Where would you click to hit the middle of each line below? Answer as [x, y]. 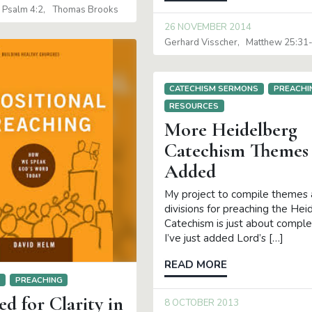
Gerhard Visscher [201, 42]
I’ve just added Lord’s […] [224, 239]
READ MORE [195, 265]
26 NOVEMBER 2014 [208, 28]
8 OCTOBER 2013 [201, 303]
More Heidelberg [231, 130]
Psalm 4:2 [23, 9]
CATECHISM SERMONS [214, 89]
